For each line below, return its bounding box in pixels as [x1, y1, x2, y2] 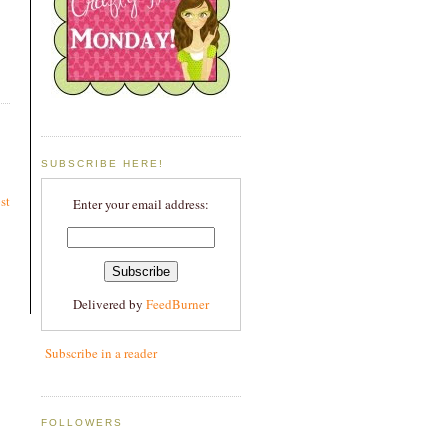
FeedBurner [146, 295, 209, 314]
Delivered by [73, 295, 146, 314]
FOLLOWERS [41, 417, 124, 429]
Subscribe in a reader [45, 344, 157, 363]
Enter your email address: [73, 195, 209, 214]
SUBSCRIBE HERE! [41, 157, 165, 169]
